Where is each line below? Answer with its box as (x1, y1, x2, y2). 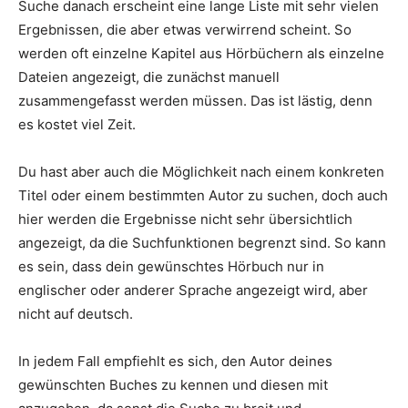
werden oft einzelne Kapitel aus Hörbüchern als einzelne (18, 45, 384, 63)
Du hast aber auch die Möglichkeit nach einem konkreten (18, 163, 384, 181)
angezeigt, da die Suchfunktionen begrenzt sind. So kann (18, 234, 386, 252)
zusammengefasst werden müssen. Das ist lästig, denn (18, 92, 372, 110)
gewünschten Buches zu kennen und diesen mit (18, 376, 328, 394)
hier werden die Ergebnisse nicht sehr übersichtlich (18, 210, 352, 229)
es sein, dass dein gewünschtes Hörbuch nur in (18, 258, 324, 276)
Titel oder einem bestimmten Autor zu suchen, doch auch (18, 187, 388, 205)
